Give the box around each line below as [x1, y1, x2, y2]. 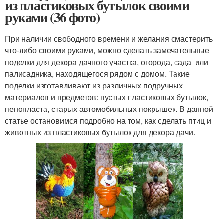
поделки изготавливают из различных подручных [5, 79, 183, 91]
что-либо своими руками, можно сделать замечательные [5, 44, 209, 56]
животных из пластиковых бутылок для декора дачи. [5, 126, 195, 138]
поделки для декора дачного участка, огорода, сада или [5, 56, 208, 67]
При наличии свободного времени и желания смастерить [5, 32, 213, 44]
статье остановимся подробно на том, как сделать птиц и [5, 114, 211, 126]
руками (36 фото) [5, 6, 100, 27]
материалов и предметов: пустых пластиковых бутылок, [5, 91, 208, 103]
